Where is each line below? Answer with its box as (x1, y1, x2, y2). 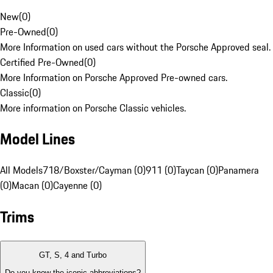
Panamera (218, 163, 259, 178)
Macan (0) (12, 178, 53, 193)
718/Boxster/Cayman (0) (43, 163, 146, 178)
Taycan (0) (176, 163, 218, 178)
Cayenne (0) (53, 178, 102, 193)
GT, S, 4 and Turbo (39, 250, 107, 260)
